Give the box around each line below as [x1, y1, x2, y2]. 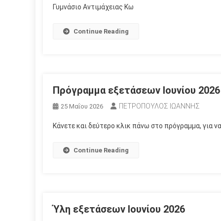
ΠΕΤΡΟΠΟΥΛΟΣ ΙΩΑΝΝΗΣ [119, 102, 200, 110]
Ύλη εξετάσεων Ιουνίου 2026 [53, 203, 185, 216]
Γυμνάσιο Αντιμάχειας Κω [53, 3, 134, 11]
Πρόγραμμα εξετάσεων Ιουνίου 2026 [53, 84, 220, 97]
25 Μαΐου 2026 [61, 103, 103, 110]
